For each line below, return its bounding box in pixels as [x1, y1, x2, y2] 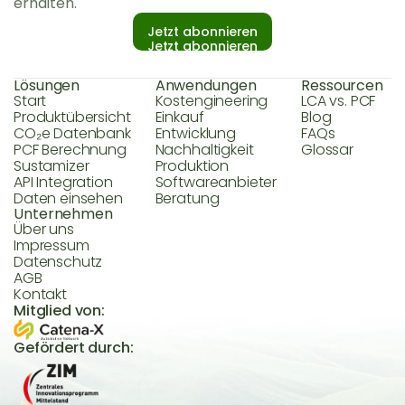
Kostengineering [155, 90, 268, 112]
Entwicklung [155, 123, 236, 145]
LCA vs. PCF [301, 90, 376, 112]
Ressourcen [301, 75, 384, 97]
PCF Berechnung [14, 139, 127, 161]
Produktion [155, 155, 230, 177]
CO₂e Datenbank [14, 123, 131, 145]
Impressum [14, 235, 89, 257]
